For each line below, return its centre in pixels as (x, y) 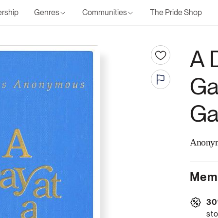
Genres (46, 12)
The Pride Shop (176, 12)
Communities (104, 12)
